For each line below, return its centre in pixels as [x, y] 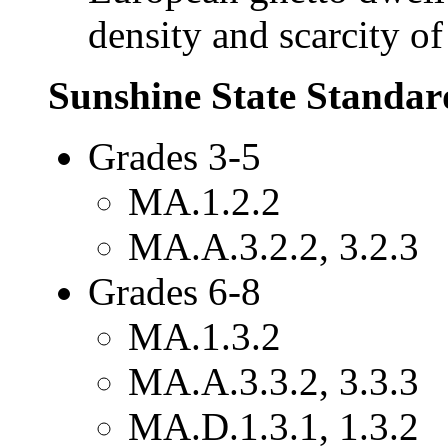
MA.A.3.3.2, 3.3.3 [273, 381]
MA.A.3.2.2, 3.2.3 [273, 246]
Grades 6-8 [174, 291]
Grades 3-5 [174, 156]
